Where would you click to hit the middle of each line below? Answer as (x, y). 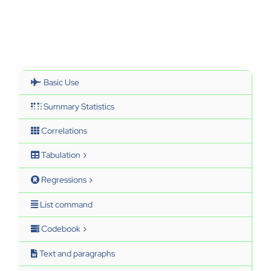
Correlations (63, 130)
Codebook (60, 228)
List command (65, 204)
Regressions (63, 179)
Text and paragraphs (76, 253)
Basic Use (60, 82)
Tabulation (60, 155)
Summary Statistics (78, 106)
